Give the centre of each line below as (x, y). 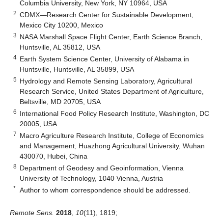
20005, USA (39, 124)
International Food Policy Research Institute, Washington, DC (115, 113)
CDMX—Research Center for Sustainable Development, (107, 14)
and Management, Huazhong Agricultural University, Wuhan (112, 146)
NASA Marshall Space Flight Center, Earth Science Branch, (111, 37)
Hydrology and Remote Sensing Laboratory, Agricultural (106, 81)
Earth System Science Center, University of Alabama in (105, 59)
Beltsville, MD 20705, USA (60, 101)
